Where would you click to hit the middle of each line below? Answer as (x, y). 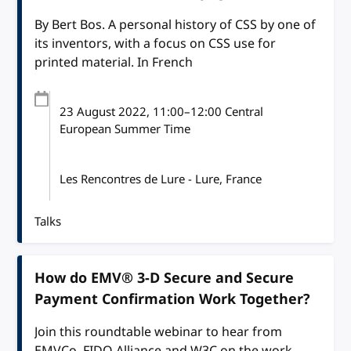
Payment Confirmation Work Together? (173, 299)
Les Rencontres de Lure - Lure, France (161, 179)
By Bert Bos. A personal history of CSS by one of (175, 25)
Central (243, 112)
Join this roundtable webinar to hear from (159, 332)
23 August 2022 (103, 112)
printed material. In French (114, 62)
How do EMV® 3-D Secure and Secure (165, 278)
